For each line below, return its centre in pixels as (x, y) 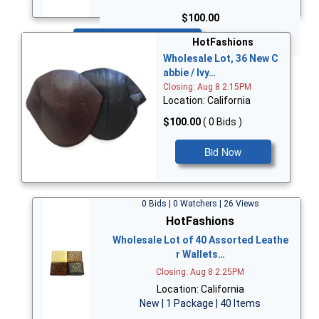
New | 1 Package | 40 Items (200, 303)
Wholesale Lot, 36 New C (221, 59)
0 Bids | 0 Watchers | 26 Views (200, 203)
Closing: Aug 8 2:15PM (207, 87)
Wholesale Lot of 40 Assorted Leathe (200, 240)
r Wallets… (200, 254)
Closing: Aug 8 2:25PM (200, 272)
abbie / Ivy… (189, 73)
